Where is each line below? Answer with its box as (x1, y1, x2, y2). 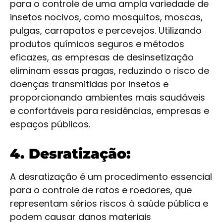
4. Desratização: (10, 145, 131, 163)
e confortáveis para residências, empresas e (10, 105, 209, 117)
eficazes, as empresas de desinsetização (10, 51, 194, 64)
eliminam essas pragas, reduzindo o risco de (10, 64, 209, 77)
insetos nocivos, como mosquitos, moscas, (10, 11, 203, 24)
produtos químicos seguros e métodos (10, 38, 184, 51)
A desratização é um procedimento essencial (10, 170, 212, 183)
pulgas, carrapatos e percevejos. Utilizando (10, 24, 202, 37)
